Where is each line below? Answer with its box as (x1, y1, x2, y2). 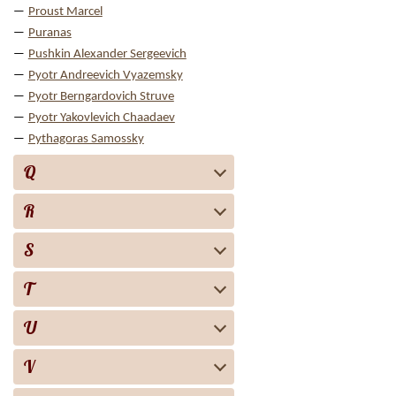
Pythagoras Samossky (27, 133, 144, 146)
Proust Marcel (27, 5, 103, 19)
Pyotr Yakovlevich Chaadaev (27, 111, 175, 125)
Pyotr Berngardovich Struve (27, 90, 174, 103)
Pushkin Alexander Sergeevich (27, 48, 187, 61)
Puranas (27, 27, 72, 40)
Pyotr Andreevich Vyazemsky (27, 69, 183, 82)
